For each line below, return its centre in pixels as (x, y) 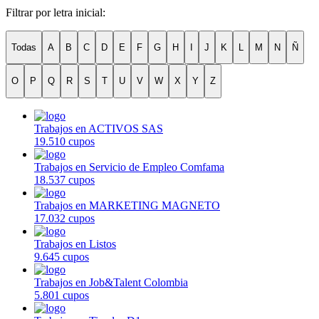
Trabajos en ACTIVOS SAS (99, 128)
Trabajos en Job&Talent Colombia (111, 282)
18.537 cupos (64, 179)
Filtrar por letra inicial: (56, 12)
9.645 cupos (62, 256)
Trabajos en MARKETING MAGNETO (127, 205)
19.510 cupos (64, 141)
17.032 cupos (64, 218)
